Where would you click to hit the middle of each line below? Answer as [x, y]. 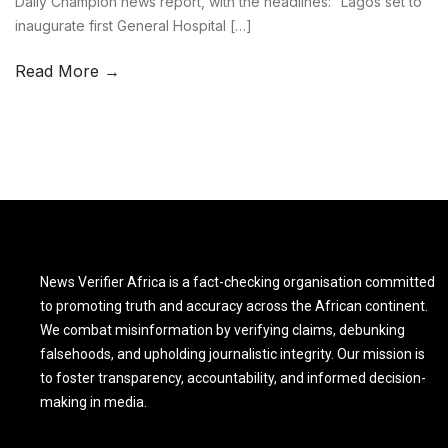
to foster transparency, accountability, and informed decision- [233, 377]
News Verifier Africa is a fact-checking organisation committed [237, 281]
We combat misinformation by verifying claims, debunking [222, 329]
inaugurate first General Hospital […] [133, 25]
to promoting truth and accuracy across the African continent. [234, 305]
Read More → [67, 70]
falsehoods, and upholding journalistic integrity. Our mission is [232, 353]
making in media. [93, 401]
